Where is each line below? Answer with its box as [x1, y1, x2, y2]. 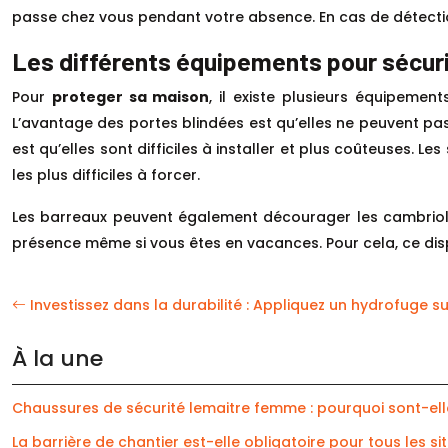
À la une [12, 343, 103, 374]
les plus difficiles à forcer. [12, 165, 200, 185]
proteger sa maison [51, 87, 210, 107]
